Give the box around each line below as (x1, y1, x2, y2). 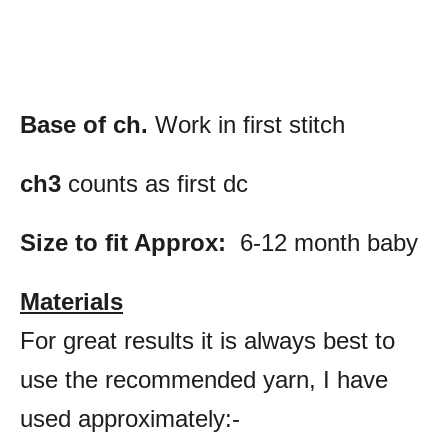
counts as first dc (61, 169, 248, 197)
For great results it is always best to (20, 326, 395, 354)
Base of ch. (20, 110, 155, 138)
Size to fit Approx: (20, 228, 226, 256)
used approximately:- (20, 404, 240, 432)
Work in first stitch (155, 110, 345, 138)
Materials (20, 287, 123, 315)
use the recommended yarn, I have (20, 365, 388, 393)
